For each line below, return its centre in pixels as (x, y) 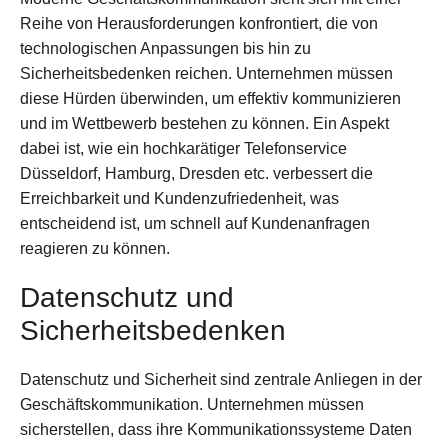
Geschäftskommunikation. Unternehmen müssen (192, 405)
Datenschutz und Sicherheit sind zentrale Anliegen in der (221, 380)
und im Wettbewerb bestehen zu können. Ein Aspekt (204, 124)
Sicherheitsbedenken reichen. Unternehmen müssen (206, 74)
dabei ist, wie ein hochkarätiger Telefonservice (183, 149)
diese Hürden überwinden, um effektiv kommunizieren (210, 99)
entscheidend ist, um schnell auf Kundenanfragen (195, 224)
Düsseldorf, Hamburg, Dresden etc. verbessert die (196, 174)
